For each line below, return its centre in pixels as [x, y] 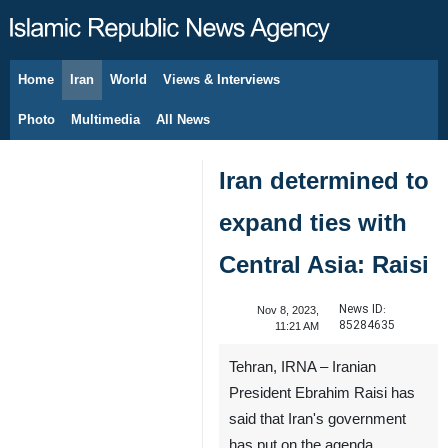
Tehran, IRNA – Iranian [302, 367]
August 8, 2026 [86, 90]
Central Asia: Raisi [324, 264]
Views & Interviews [221, 79]
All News [183, 119]
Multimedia [105, 119]
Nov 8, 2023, [287, 310]
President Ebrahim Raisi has [322, 393]
